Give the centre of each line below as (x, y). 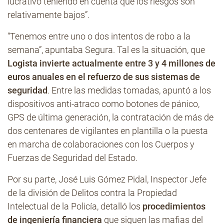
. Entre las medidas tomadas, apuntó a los (129, 90)
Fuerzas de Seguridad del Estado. (72, 158)
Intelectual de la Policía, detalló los (75, 206)
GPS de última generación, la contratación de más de (110, 117)
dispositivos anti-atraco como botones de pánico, (103, 104)
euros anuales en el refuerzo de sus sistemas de (104, 77)
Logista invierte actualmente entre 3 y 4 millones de (111, 63)
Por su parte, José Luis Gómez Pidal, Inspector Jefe (107, 179)
